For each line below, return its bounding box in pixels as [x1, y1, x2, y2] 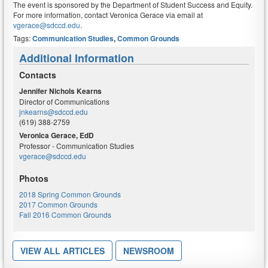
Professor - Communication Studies [19, 141, 134, 151]
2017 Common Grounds [19, 199, 98, 209]
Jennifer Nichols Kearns [19, 86, 102, 96]
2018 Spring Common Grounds [19, 189, 121, 199]
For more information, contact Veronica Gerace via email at [13, 10, 203, 20]
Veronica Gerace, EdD [19, 130, 94, 141]
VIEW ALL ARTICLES [20, 245, 105, 257]
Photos [19, 172, 48, 184]
